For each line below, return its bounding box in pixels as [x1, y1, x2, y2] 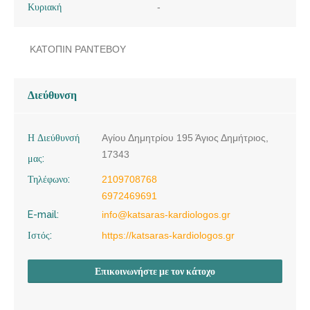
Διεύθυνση [28, 88, 77, 102]
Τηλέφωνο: [28, 173, 70, 185]
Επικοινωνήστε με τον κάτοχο [95, 265, 215, 277]
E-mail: [28, 208, 59, 220]
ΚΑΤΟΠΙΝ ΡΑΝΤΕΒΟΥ [30, 43, 126, 55]
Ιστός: [28, 229, 52, 241]
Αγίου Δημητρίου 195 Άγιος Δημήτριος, [102, 131, 268, 143]
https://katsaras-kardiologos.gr [102, 229, 235, 241]
